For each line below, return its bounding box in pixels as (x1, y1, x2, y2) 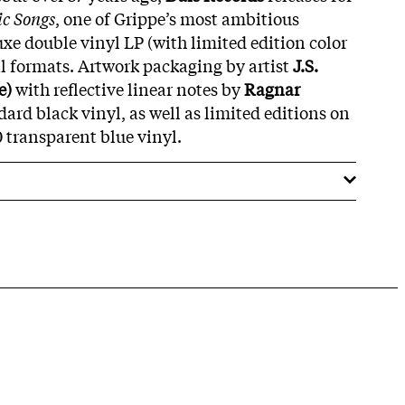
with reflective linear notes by (12, 76, 244, 100)
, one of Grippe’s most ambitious (55, 5, 299, 30)
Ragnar (244, 76, 300, 100)
